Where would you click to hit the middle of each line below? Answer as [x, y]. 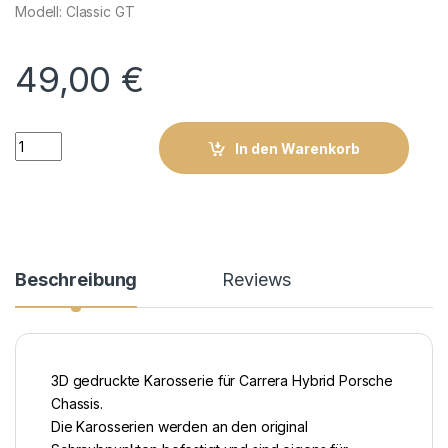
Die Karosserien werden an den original [179, 426]
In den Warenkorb [298, 148]
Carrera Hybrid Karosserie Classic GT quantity [178, 139]
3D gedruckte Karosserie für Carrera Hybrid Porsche [222, 380]
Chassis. [77, 403]
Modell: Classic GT [75, 12]
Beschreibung [76, 279]
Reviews [257, 279]
